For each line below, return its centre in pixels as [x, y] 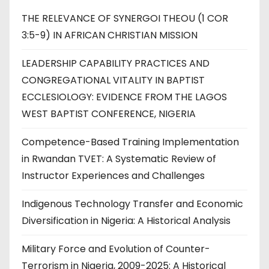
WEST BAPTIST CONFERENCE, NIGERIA [109, 113]
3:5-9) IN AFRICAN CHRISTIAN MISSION [110, 35]
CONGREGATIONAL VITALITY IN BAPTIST [113, 80]
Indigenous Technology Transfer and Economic [132, 204]
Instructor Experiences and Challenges [113, 175]
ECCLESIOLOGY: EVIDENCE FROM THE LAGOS [124, 97]
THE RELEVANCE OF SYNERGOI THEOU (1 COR [125, 18]
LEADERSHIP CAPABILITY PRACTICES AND [116, 63]
